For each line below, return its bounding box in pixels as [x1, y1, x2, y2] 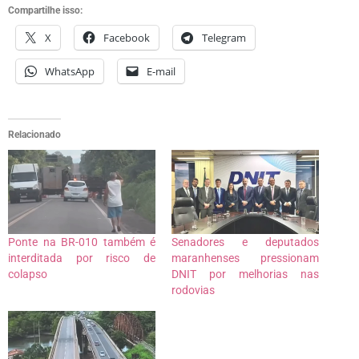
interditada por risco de [8, 251, 155, 264]
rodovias [171, 283, 215, 296]
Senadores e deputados [171, 235, 319, 248]
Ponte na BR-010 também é [8, 235, 155, 248]
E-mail [147, 63, 175, 79]
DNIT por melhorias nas [171, 267, 319, 280]
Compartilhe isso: [8, 4, 83, 16]
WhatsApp [45, 63, 95, 79]
